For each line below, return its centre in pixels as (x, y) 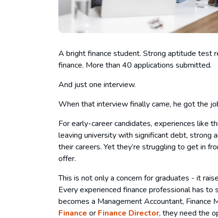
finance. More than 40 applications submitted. (136, 65)
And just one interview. (98, 84)
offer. (68, 158)
